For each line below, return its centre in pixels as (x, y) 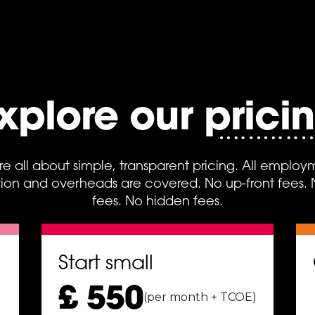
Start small (105, 262)
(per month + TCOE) (200, 297)
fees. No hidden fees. (157, 201)
